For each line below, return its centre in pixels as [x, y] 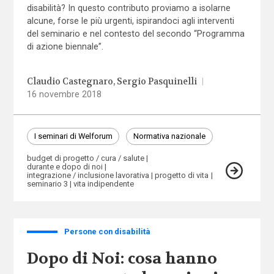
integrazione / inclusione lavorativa [88, 176]
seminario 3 [47, 184]
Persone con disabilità [107, 231]
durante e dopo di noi [65, 167]
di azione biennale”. [65, 47]
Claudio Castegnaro [70, 82]
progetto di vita [182, 176]
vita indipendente [104, 184]
